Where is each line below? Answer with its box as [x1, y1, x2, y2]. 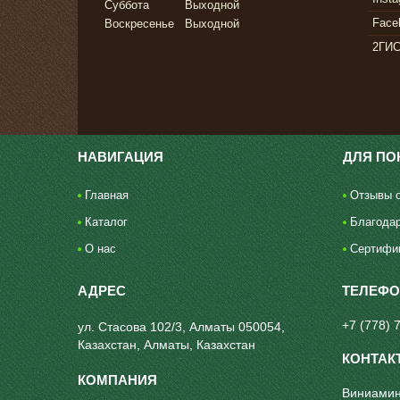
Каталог [85, 215, 129, 229]
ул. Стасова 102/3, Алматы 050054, [78, 320, 286, 335]
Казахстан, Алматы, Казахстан [78, 337, 256, 353]
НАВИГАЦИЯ [78, 149, 164, 165]
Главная [85, 188, 129, 203]
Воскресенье [104, 17, 174, 31]
